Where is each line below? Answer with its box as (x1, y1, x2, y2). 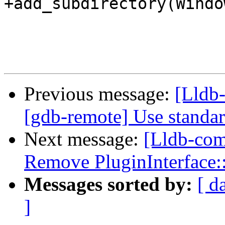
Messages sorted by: (24, 173, 192, 195)
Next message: (24, 128, 144, 150)
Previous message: (24, 83, 175, 105)
